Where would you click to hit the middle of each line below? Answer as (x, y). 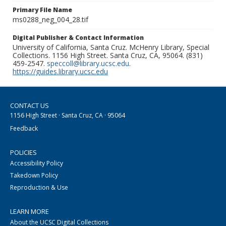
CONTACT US (30, 106)
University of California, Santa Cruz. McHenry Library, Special (111, 47)
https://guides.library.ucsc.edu (60, 72)
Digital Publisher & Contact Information (78, 38)
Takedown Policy (34, 176)
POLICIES (23, 153)
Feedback (24, 129)
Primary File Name (42, 10)
